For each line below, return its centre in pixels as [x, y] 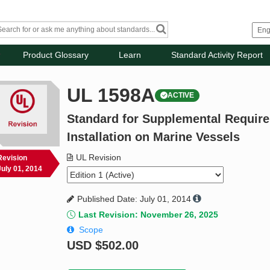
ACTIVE [181, 96]
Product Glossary [56, 55]
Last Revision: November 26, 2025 [149, 215]
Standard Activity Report [217, 55]
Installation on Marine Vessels [154, 137]
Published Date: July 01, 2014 [134, 199]
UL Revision [99, 158]
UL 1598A [111, 96]
